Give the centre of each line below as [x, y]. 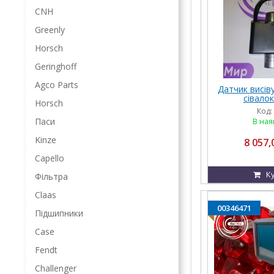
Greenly [50, 30]
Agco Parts [57, 85]
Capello [50, 158]
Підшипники [59, 213]
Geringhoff [56, 66]
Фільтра [51, 176]
